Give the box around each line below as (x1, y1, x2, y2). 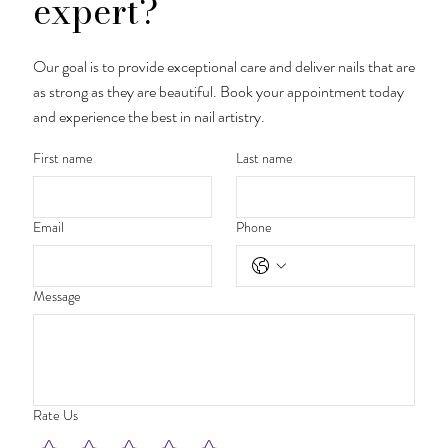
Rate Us (32, 404, 78, 425)
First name (32, 147, 93, 168)
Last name (235, 147, 293, 168)
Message (32, 285, 81, 306)
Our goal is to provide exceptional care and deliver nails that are (32, 54, 415, 78)
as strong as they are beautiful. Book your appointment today (32, 79, 404, 103)
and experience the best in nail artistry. (32, 104, 265, 128)
